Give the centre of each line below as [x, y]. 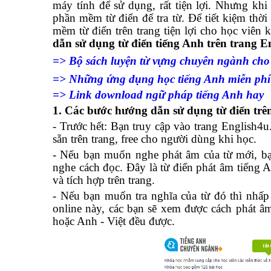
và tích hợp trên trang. [104, 180]
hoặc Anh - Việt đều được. [114, 221]
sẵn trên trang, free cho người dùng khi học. [155, 139]
